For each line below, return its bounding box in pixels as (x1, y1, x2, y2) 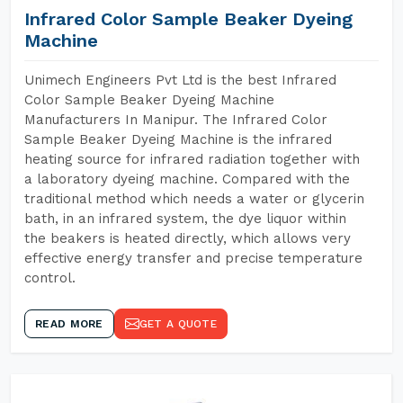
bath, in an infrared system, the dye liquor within (24, 210, 346, 227)
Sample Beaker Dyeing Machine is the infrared (24, 131, 332, 148)
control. (24, 270, 76, 286)
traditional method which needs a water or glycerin (24, 191, 364, 207)
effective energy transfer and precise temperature (24, 250, 363, 266)
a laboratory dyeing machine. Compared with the (24, 171, 350, 187)
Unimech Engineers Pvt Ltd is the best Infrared (24, 72, 336, 88)
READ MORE (35, 318, 103, 330)
